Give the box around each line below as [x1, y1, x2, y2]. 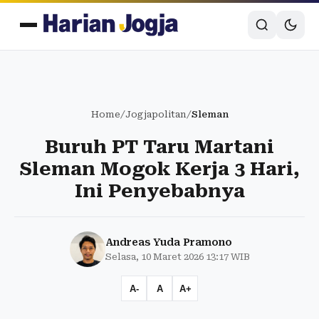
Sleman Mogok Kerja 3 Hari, [19, 158, 300, 179]
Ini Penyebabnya [74, 180, 245, 202]
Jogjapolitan [125, 109, 187, 120]
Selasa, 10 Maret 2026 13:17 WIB [105, 251, 250, 262]
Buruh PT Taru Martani [45, 136, 274, 157]
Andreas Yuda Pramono [105, 236, 232, 248]
